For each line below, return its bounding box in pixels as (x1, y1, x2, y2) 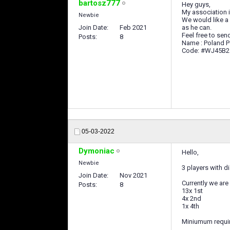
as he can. (182, 24, 212, 31)
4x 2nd (182, 195, 201, 202)
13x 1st (182, 187, 203, 195)
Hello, (182, 148, 199, 156)
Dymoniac (79, 146, 114, 156)
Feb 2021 (120, 24, 147, 31)
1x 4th (182, 202, 199, 210)
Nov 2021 (120, 171, 147, 179)
